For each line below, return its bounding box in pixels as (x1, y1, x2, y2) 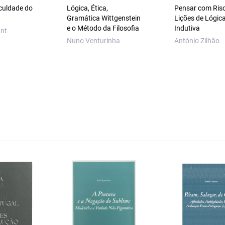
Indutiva (174, 24, 200, 33)
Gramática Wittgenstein (67, 14, 141, 23)
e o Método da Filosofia (67, 24, 140, 33)
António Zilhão (174, 37, 219, 45)
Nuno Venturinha (67, 37, 121, 45)
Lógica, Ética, (67, 4, 108, 13)
